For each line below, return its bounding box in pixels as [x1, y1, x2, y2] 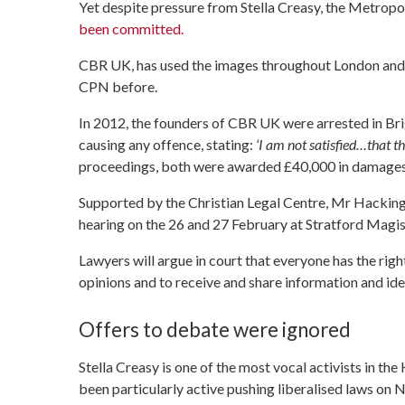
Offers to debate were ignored [79, 317, 351, 343]
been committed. [79, 19, 184, 37]
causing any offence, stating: [79, 135, 253, 153]
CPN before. [79, 77, 157, 95]
